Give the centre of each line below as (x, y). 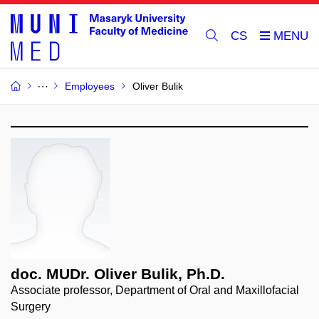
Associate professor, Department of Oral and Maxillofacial (155, 290)
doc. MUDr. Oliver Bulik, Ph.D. (118, 274)
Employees (90, 86)
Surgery (31, 307)
